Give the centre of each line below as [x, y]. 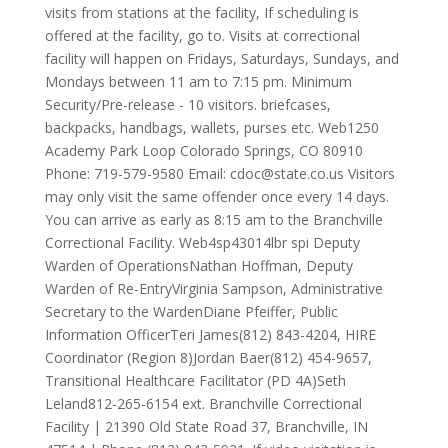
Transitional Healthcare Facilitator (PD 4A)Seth [195, 380]
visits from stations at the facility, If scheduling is [201, 12]
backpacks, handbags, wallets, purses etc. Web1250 [211, 127]
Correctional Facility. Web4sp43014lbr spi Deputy [202, 242]
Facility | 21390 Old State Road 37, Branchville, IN [206, 426]
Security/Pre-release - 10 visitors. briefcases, [187, 104]
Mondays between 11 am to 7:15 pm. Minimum [198, 81]
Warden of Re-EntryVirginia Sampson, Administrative [213, 288]
